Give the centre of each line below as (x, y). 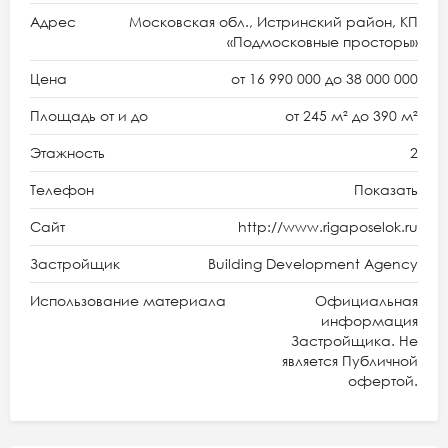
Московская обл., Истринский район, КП (273, 21)
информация (369, 320)
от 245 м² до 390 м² (351, 115)
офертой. (383, 380)
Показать (386, 189)
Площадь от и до (89, 115)
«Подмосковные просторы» (322, 41)
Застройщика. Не (354, 340)
